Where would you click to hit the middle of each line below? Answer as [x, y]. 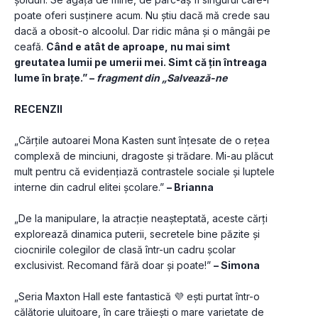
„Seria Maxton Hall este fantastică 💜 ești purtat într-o [137, 297]
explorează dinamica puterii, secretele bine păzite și [137, 234]
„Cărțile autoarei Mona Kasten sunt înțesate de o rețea [142, 141]
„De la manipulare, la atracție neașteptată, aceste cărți [141, 219]
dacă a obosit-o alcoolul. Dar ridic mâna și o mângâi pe [142, 31]
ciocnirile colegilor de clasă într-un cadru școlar [125, 250]
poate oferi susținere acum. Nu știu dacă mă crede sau [142, 16]
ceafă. [30, 47]
